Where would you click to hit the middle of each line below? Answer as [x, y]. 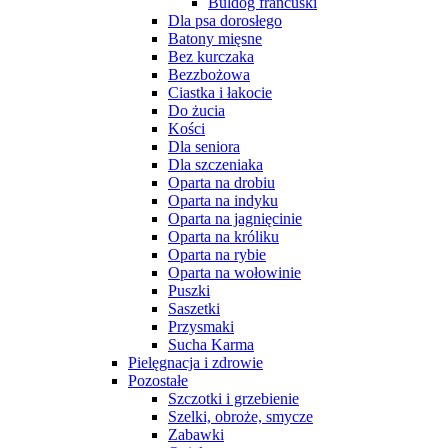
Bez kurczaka [211, 56]
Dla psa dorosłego [225, 20]
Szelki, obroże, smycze [240, 416]
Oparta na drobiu [221, 182]
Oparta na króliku [223, 236]
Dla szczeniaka [215, 164]
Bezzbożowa [209, 74]
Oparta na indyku [223, 200]
